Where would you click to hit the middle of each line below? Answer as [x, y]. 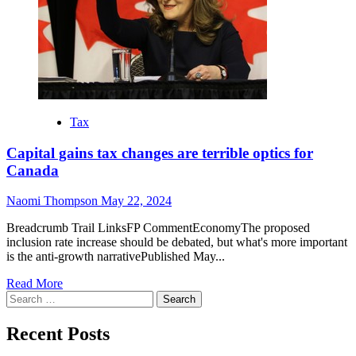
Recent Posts [58, 334]
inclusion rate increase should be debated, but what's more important [177, 242]
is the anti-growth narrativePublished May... [116, 257]
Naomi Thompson [54, 201]
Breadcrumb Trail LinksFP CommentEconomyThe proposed [158, 228]
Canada [33, 170]
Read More [35, 284]
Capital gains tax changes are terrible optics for [160, 153]
